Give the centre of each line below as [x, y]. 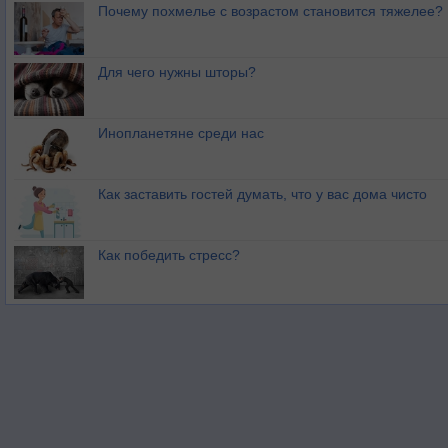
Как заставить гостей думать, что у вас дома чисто [262, 194]
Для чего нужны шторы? [177, 72]
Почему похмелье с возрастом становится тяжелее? [270, 11]
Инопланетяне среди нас [181, 133]
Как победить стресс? [169, 255]
